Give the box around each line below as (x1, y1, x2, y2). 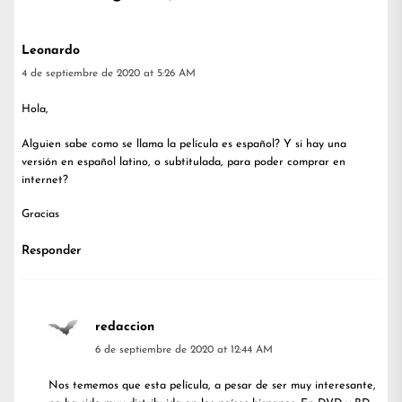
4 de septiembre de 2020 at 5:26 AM (22, 67, 196, 79)
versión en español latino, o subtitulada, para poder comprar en (22, 156, 345, 168)
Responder (22, 244, 81, 258)
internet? (22, 174, 68, 186)
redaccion (95, 320, 154, 335)
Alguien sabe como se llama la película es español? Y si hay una (22, 138, 346, 150)
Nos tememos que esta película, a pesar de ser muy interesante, (48, 380, 376, 392)
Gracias (22, 209, 59, 221)
